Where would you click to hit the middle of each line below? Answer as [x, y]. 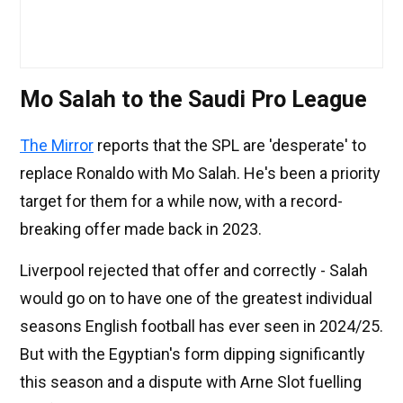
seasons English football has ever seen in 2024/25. [201, 327]
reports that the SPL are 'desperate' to [230, 146]
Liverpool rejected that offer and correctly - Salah [194, 271]
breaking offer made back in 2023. [141, 229]
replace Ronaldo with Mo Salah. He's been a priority [200, 174]
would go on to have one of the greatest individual [196, 299]
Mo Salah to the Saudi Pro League [193, 100]
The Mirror [57, 146]
